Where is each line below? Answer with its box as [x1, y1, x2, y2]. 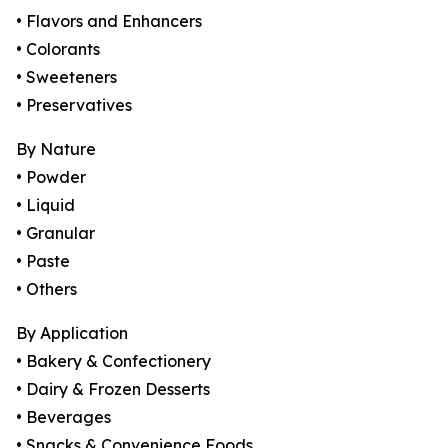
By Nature [16, 139, 96, 160]
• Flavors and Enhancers [16, 11, 202, 32]
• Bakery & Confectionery [16, 351, 211, 372]
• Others [16, 279, 77, 300]
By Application [16, 323, 128, 344]
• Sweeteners [16, 67, 117, 88]
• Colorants [16, 39, 100, 60]
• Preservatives [16, 95, 132, 116]
